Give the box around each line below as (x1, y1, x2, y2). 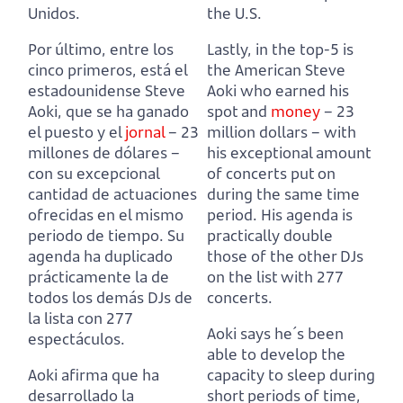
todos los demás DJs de (28, 286, 193, 308)
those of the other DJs (207, 245, 363, 266)
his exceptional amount (207, 141, 371, 163)
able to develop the (207, 343, 345, 364)
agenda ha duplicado (28, 245, 173, 266)
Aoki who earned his (207, 79, 349, 101)
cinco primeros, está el (28, 58, 187, 80)
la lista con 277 (28, 307, 133, 328)
